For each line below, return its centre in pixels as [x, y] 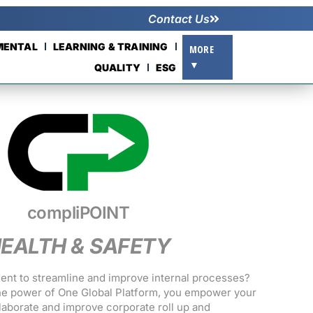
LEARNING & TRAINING [110, 46]
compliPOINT [78, 213]
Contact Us [179, 19]
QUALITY [117, 67]
